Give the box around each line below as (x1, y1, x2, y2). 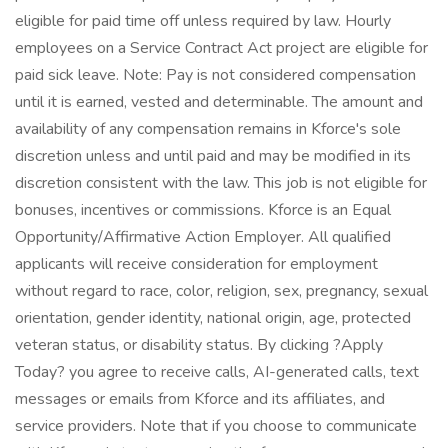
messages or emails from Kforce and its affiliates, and (15, 388, 385, 410)
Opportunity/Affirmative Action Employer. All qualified (15, 226, 391, 248)
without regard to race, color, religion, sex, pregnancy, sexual (15, 280, 428, 302)
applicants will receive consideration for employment (15, 253, 378, 275)
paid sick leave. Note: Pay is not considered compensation (15, 64, 416, 86)
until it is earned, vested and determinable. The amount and (15, 91, 423, 113)
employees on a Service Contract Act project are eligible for (15, 37, 428, 59)
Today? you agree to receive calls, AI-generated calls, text (15, 361, 419, 383)
